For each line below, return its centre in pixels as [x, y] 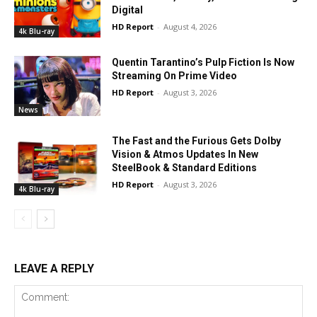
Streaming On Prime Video [175, 75]
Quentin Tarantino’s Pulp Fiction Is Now [203, 62]
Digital [128, 10]
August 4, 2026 [190, 27]
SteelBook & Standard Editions [185, 168]
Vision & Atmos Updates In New [185, 155]
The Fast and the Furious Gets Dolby [197, 141]
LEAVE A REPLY [54, 269]
